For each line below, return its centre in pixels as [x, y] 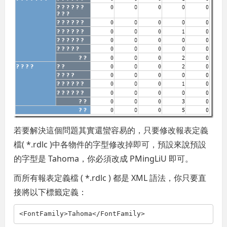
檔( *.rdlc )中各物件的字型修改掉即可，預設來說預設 [110, 144]
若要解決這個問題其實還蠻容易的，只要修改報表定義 [111, 130]
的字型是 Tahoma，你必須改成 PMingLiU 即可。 [104, 158]
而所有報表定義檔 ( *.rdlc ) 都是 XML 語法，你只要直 [110, 178]
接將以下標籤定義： [50, 192]
